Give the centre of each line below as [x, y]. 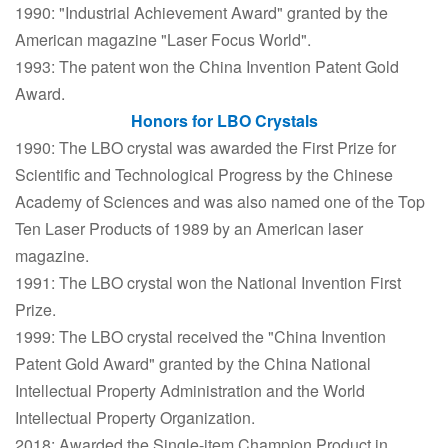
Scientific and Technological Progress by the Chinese [204, 174]
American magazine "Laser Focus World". [163, 39]
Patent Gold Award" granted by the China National [193, 363]
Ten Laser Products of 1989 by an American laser [189, 228]
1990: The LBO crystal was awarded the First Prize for [205, 147]
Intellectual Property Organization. [135, 417]
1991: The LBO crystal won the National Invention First [208, 282]
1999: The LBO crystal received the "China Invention [200, 336]
